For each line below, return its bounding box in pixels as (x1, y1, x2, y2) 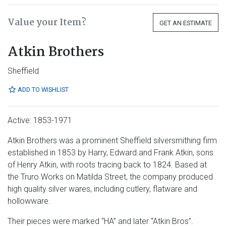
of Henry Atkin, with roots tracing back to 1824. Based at (8, 160, 207, 169)
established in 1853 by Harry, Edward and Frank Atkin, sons (8, 148, 213, 157)
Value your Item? (8, 15, 86, 30)
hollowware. (8, 196, 50, 206)
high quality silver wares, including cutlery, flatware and (8, 184, 197, 194)
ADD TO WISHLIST (16, 86, 69, 93)
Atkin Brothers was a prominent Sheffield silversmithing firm (8, 136, 217, 145)
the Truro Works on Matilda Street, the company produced (8, 172, 213, 182)
